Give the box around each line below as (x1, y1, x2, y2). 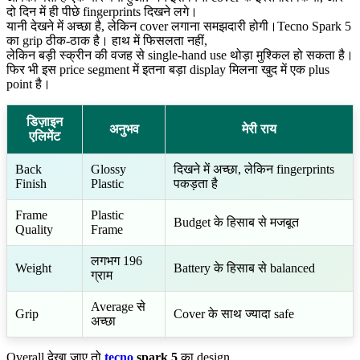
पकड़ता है (174, 176, 218, 190)
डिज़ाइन (27, 114, 63, 129)
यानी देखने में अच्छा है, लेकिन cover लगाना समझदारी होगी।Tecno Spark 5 (6, 18, 351, 33)
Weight (15, 260, 51, 275)
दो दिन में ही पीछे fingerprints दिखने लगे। (6, 4, 198, 18)
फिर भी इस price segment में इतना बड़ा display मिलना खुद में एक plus (6, 62, 329, 76)
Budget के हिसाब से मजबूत (174, 215, 299, 229)
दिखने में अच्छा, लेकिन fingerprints (174, 162, 334, 176)
